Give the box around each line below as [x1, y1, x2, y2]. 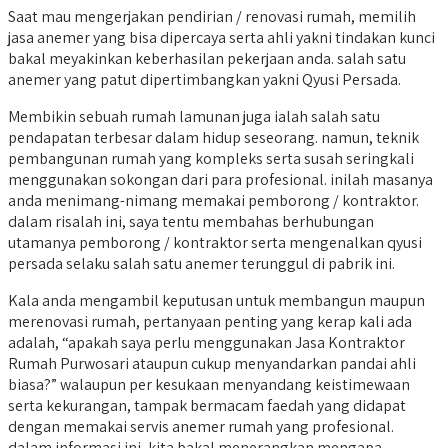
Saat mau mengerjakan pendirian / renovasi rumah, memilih [8, 5, 416, 27]
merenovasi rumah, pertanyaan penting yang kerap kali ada [8, 310, 412, 332]
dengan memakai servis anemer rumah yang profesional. [8, 415, 394, 437]
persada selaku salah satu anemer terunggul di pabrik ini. [8, 252, 395, 274]
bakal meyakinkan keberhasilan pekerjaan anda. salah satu [8, 47, 406, 69]
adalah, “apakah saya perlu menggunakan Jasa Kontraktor [8, 331, 405, 353]
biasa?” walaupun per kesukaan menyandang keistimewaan [8, 373, 410, 395]
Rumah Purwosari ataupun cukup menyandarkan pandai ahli [8, 352, 416, 374]
